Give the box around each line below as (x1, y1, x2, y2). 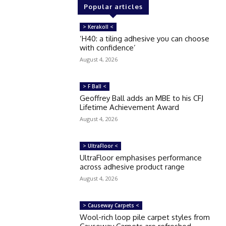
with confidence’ (80, 43, 136, 52)
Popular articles (83, 3, 143, 11)
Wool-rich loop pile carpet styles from (80, 212, 210, 222)
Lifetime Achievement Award (80, 102, 180, 112)
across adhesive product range (80, 161, 185, 172)
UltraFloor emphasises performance (80, 152, 202, 162)
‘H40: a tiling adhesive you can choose (80, 34, 210, 43)
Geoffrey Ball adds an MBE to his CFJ (80, 93, 204, 103)
